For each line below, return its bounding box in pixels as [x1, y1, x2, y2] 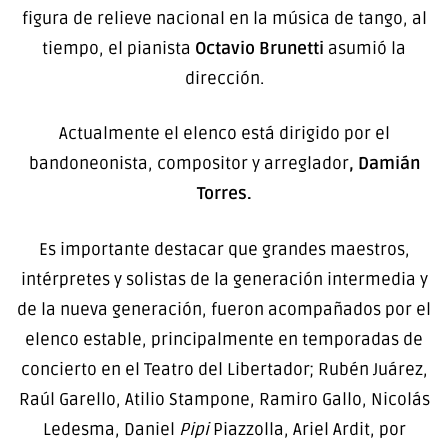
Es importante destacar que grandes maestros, [38, 238, 410, 260]
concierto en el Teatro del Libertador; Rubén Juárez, [20, 358, 428, 380]
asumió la [324, 37, 406, 59]
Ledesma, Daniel [42, 418, 179, 440]
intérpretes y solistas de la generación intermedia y [20, 268, 428, 290]
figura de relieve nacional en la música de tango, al [21, 7, 427, 29]
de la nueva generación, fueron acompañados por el [17, 298, 431, 320]
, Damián [348, 153, 420, 175]
